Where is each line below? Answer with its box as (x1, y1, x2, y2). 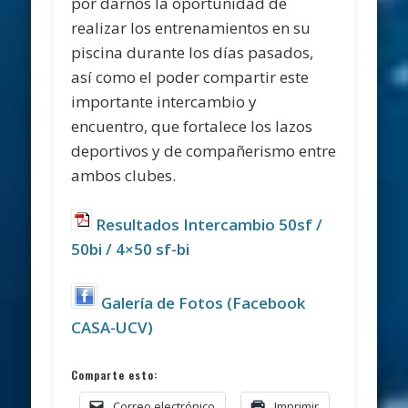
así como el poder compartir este (71, 66, 310, 88)
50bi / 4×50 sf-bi (71, 238, 190, 260)
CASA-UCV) (71, 317, 154, 339)
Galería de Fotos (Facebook (97, 292, 305, 314)
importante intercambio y (71, 91, 258, 113)
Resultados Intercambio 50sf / (91, 213, 322, 235)
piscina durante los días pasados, (71, 42, 314, 64)
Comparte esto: (71, 367, 158, 383)
